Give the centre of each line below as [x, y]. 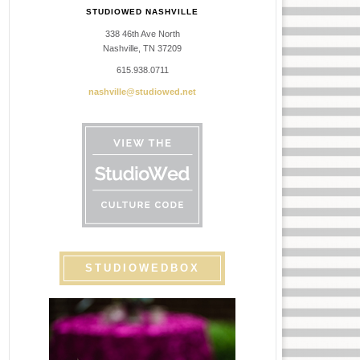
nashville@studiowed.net [142, 92]
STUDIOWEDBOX [142, 268]
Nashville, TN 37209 [142, 48]
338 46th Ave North [142, 34]
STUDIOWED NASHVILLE [142, 12]
